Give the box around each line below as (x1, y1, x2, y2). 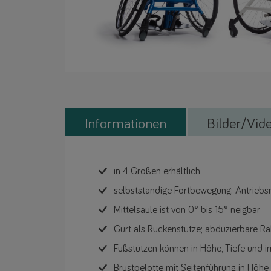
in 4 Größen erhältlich (114, 166, 200, 177)
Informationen (85, 117, 166, 132)
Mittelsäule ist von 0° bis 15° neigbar (114, 205, 260, 216)
